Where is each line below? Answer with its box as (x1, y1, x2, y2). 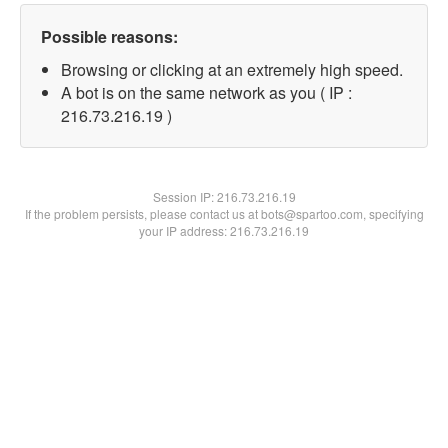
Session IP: (152, 188, 217, 205)
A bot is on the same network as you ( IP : (61, 81, 352, 104)
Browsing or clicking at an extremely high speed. (61, 58, 403, 81)
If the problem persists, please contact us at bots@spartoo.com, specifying (24, 205, 424, 222)
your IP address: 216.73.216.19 (139, 222, 309, 239)
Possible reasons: (41, 25, 178, 48)
